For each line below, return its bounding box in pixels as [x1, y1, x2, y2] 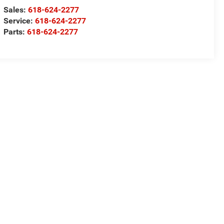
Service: [3, 16, 35, 26]
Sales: [3, 5, 28, 15]
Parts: [3, 27, 27, 37]
